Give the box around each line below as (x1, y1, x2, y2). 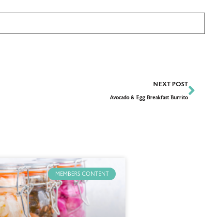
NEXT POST (153, 80, 188, 88)
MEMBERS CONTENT (55, 170, 109, 177)
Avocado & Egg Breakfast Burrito (110, 94, 188, 101)
